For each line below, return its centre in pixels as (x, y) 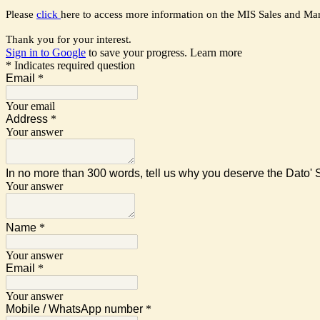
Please (21, 15)
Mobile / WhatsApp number (74, 309)
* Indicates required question (70, 66)
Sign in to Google (46, 53)
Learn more (216, 53)
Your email (30, 106)
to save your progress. (138, 53)
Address (27, 119)
